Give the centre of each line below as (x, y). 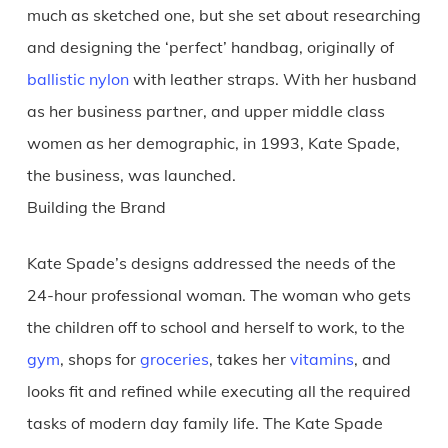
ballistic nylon (77, 78)
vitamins (321, 358)
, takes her (249, 358)
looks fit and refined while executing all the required (218, 390)
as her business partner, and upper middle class (205, 110)
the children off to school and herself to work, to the (215, 326)
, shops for (99, 358)
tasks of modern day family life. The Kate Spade (204, 422)
